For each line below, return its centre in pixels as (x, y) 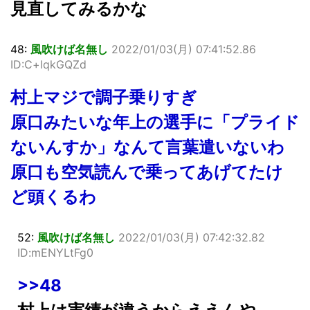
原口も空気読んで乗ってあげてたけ (147, 172)
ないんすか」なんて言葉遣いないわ (147, 147)
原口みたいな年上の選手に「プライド (155, 122)
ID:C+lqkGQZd (48, 64)
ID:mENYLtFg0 (55, 252)
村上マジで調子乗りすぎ (104, 97)
